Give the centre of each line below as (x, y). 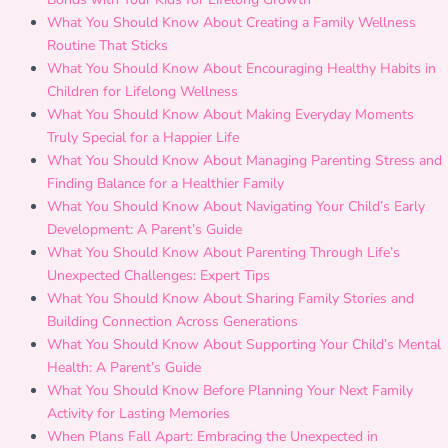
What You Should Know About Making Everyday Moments (230, 114)
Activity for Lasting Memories (138, 413)
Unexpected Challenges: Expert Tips (158, 275)
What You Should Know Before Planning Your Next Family (230, 390)
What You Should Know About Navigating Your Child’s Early (236, 206)
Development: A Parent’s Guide (144, 229)
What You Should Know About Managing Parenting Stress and (244, 160)
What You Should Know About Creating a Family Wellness (231, 22)
